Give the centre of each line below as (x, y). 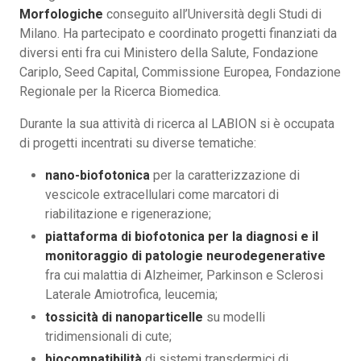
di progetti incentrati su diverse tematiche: (138, 143)
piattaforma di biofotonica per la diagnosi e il (182, 237)
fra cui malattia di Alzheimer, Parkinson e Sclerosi (184, 276)
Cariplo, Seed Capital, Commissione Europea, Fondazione (180, 73)
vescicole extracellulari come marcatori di (162, 195)
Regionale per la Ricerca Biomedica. (120, 92)
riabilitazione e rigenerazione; (128, 214)
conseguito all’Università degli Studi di (212, 15)
